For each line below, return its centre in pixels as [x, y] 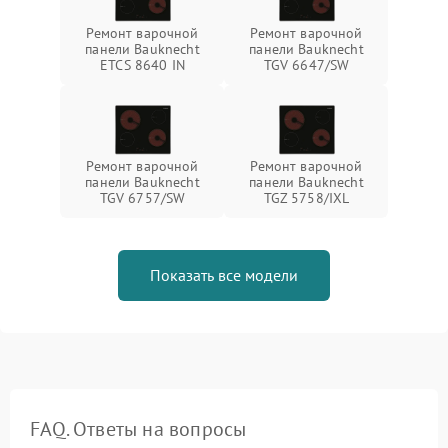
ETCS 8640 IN [142, 65]
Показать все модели [224, 275]
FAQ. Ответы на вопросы [138, 429]
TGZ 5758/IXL [306, 198]
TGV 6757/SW [142, 198]
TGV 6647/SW [306, 65]
